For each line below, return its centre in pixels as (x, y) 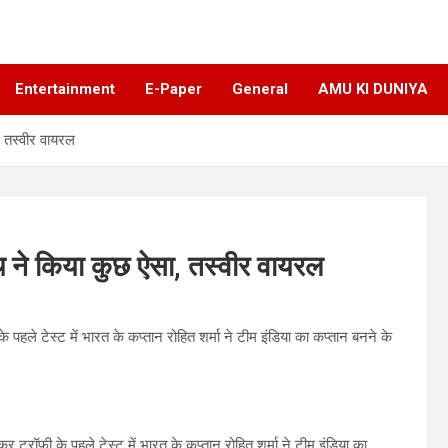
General (260, 89)
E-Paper (173, 89)
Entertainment (65, 89)
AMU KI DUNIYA (373, 89)
